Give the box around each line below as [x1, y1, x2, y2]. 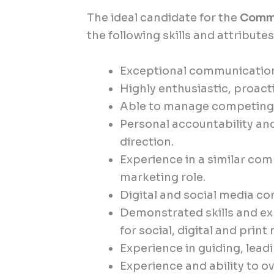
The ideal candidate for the [87, 11, 240, 25]
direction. [120, 135, 174, 149]
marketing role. [120, 170, 206, 184]
